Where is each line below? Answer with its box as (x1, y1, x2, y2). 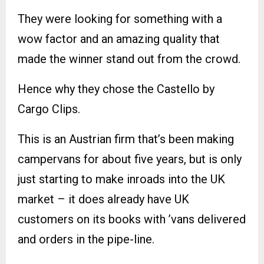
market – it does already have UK (18, 192, 189, 207)
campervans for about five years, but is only (18, 152, 242, 167)
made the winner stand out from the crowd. (18, 52, 240, 67)
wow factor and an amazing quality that (18, 32, 220, 47)
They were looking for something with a (18, 12, 222, 27)
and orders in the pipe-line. (18, 232, 154, 247)
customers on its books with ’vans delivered (18, 212, 246, 227)
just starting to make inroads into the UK (18, 172, 225, 187)
